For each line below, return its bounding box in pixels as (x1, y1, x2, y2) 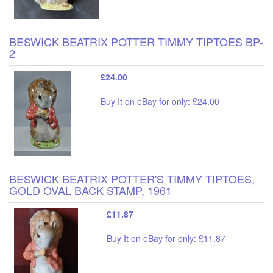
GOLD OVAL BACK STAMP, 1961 (9, 182, 172, 198)
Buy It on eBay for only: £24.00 (101, 94, 219, 107)
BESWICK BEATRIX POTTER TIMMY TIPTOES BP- (9, 33, 263, 49)
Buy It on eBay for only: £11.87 (107, 232, 225, 244)
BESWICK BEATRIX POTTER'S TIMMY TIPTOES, (9, 170, 255, 186)
